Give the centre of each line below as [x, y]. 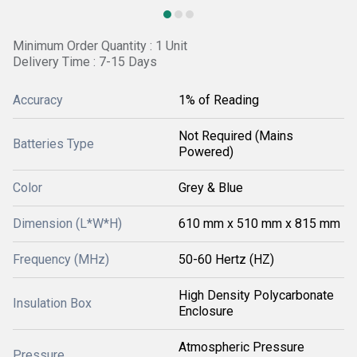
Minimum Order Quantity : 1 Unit [100, 46]
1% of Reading [219, 100]
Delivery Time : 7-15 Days [85, 62]
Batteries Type [53, 144]
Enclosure [206, 311]
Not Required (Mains [236, 136]
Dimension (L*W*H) [67, 224]
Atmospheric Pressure [241, 347]
